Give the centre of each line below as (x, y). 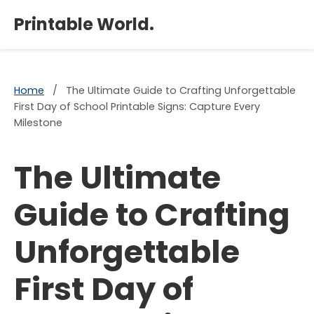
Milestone (38, 123)
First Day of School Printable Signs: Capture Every (137, 107)
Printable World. (84, 24)
